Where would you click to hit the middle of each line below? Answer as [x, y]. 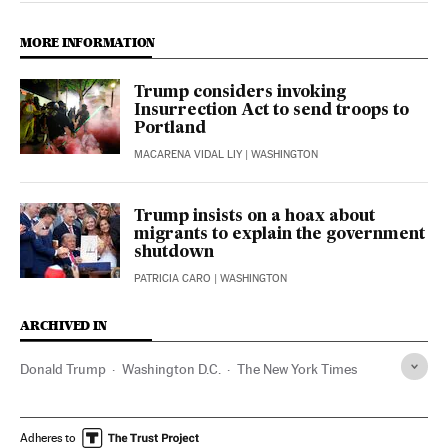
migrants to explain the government [279, 235]
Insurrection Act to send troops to [271, 111]
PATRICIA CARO [172, 278]
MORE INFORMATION [88, 42]
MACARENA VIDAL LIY [188, 154]
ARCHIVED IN [63, 325]
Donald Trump [63, 369]
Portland [170, 129]
